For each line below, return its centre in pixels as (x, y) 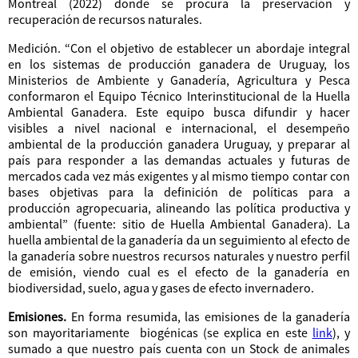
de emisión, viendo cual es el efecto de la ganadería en (179, 271)
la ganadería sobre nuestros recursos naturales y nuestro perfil (179, 255)
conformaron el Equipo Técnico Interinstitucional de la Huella (179, 95)
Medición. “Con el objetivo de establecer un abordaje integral (179, 48)
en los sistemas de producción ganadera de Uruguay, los (179, 64)
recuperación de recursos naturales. (105, 19)
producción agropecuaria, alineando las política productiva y (179, 207)
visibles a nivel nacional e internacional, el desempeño (179, 127)
